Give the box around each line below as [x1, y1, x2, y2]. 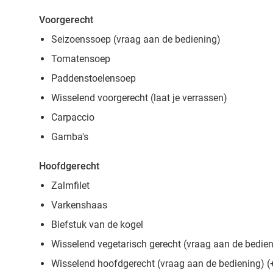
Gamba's [51, 131, 88, 143]
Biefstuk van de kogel [51, 219, 143, 230]
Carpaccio [51, 112, 94, 123]
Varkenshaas [51, 199, 107, 211]
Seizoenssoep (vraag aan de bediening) [51, 34, 221, 45]
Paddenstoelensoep [51, 73, 136, 84]
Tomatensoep [51, 53, 110, 65]
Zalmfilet [51, 180, 90, 191]
